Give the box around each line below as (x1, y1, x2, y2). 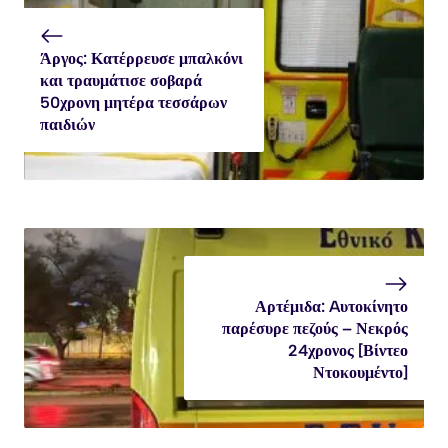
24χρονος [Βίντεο (288, 341, 408, 361)
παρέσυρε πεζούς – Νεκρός (222, 319, 408, 339)
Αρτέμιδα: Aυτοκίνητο (255, 297, 408, 317)
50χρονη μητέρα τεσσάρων (40, 93, 227, 113)
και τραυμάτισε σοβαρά (40, 71, 202, 91)
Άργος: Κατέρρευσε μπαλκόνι (40, 49, 243, 69)
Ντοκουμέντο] (313, 363, 408, 383)
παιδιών (40, 115, 95, 135)
